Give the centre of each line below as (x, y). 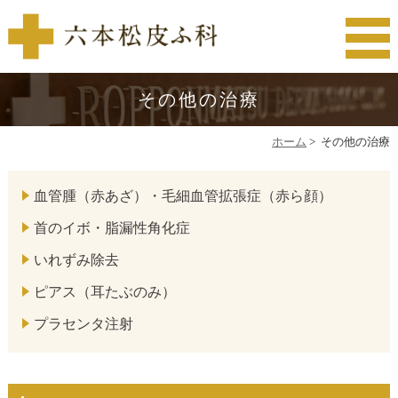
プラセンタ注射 (84, 324)
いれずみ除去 (77, 260)
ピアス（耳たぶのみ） (105, 292)
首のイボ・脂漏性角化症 (112, 228)
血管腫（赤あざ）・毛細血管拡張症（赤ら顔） (183, 196)
